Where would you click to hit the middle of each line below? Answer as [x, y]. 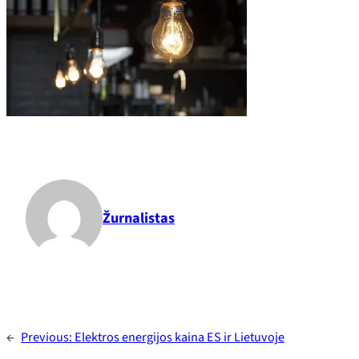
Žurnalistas [139, 218]
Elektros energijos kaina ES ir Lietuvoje [179, 337]
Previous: [48, 337]
